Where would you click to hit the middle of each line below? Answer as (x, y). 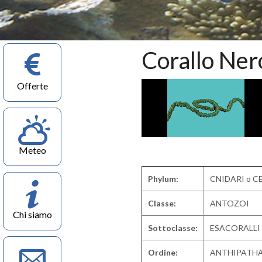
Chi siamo (32, 214)
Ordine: (163, 252)
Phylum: (163, 179)
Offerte (32, 86)
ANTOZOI (230, 203)
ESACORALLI (235, 228)
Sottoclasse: (173, 228)
